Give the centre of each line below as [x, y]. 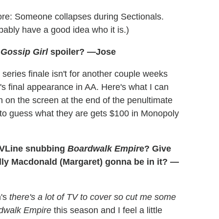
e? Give [155, 149]
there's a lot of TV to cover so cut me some [93, 197]
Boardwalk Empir [103, 149]
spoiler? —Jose [82, 52]
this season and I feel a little [107, 210]
